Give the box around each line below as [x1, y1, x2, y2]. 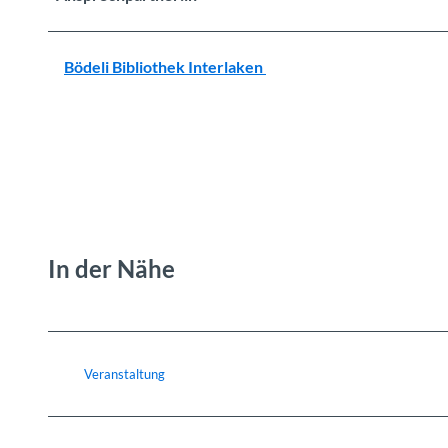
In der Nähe [48, 254, 175, 284]
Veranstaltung [84, 366, 165, 383]
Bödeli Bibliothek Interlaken [64, 57, 266, 77]
